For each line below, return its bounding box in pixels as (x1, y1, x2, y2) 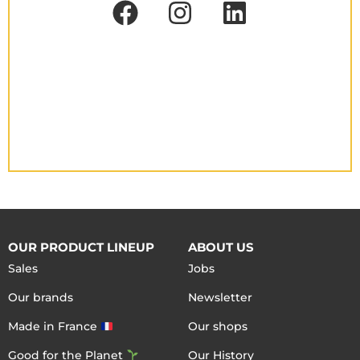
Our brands (8, 290, 73, 305)
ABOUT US (188, 239, 254, 256)
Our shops (188, 319, 247, 334)
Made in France (8, 319, 100, 334)
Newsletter (188, 290, 252, 305)
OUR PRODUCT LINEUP (8, 239, 154, 256)
